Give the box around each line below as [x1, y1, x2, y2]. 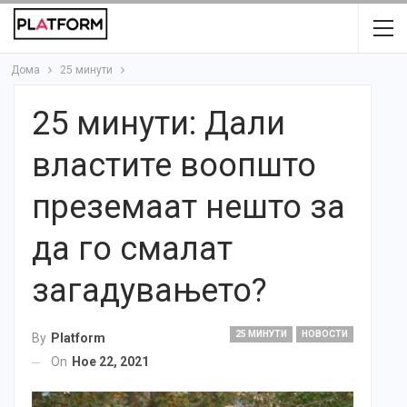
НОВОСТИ [302, 329, 348, 339]
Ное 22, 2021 [72, 354, 149, 370]
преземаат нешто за [32, 188, 345, 226]
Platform [51, 331, 105, 346]
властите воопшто [32, 146, 316, 184]
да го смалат [32, 230, 233, 268]
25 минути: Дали [32, 104, 285, 143]
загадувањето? [32, 272, 267, 310]
